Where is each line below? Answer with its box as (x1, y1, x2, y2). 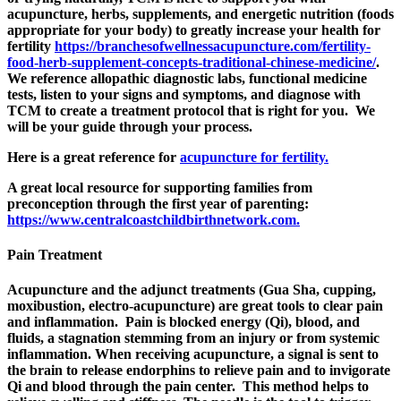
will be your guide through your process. (7, 118, 252, 134)
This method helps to (243, 379, 369, 395)
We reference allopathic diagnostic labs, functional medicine (7, 70, 367, 86)
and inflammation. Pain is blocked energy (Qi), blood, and (7, 314, 360, 330)
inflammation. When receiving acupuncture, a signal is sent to (7, 346, 379, 363)
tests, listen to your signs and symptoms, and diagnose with (7, 86, 361, 102)
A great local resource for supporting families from (7, 179, 312, 195)
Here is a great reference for (7, 149, 180, 165)
